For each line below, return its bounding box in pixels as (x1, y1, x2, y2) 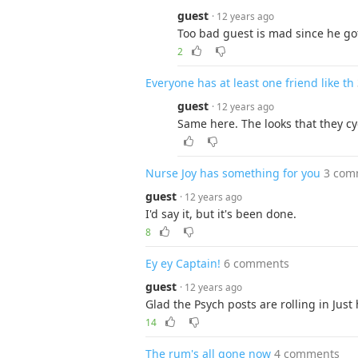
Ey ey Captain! (145, 256, 221, 271)
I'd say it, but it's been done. (145, 206, 296, 221)
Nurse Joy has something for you (145, 165, 320, 181)
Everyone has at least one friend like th (145, 75, 354, 90)
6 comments (224, 256, 289, 271)
